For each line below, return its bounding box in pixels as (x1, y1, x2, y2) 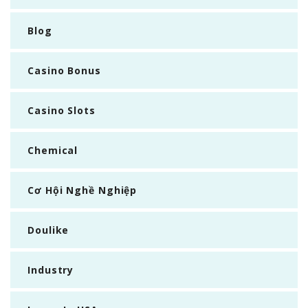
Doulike (27, 223, 69, 236)
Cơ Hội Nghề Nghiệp (27, 184, 137, 197)
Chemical (27, 144, 78, 157)
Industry (27, 263, 74, 276)
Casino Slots (27, 104, 96, 117)
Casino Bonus (27, 64, 101, 77)
